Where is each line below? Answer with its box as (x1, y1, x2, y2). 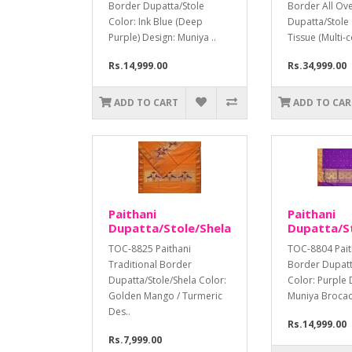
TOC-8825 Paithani (108, 242, 191, 256)
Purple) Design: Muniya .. (108, 31, 216, 45)
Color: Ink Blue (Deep (108, 15, 203, 29)
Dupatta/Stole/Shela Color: (108, 273, 226, 288)
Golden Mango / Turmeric (108, 289, 222, 303)
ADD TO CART (114, 96, 179, 110)
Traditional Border (108, 258, 192, 272)
